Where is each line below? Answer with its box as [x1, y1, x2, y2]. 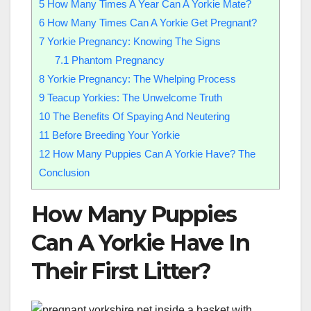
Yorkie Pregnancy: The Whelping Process [44, 72, 236, 85]
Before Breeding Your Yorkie [49, 128, 180, 141]
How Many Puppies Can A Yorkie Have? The [50, 147, 255, 160]
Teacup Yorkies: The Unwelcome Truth [44, 91, 222, 103]
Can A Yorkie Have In [31, 228, 249, 256]
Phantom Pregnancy [68, 53, 165, 66]
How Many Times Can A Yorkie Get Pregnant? [44, 16, 257, 28]
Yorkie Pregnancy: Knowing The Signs [44, 35, 221, 47]
